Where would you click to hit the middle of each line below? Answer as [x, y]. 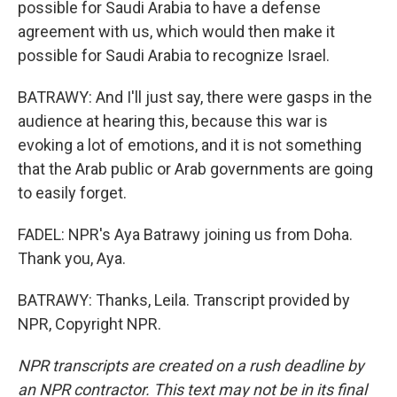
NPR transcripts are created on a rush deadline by [191, 366]
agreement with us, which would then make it [176, 31]
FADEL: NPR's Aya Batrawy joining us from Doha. [185, 234]
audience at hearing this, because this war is [173, 121]
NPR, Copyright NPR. [90, 324]
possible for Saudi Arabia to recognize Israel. [174, 55]
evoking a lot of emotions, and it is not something [190, 145]
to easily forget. [72, 193]
